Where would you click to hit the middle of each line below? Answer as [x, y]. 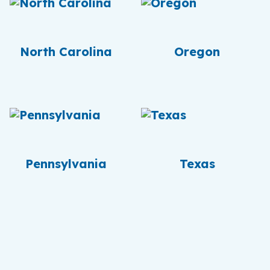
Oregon [197, 52]
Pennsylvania [66, 164]
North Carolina [66, 52]
